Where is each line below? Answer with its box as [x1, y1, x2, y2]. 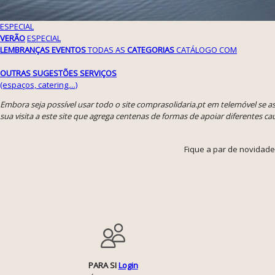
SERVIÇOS [80, 68, 117, 79]
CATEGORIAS [127, 44, 174, 55]
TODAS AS [88, 44, 127, 55]
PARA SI [88, 260, 118, 271]
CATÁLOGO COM [176, 44, 237, 55]
